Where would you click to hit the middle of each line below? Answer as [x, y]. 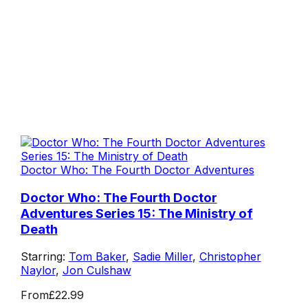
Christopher [230, 257]
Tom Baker [97, 257]
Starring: [44, 257]
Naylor [38, 271]
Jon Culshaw [97, 271]
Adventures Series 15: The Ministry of [136, 213]
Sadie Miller [162, 257]
